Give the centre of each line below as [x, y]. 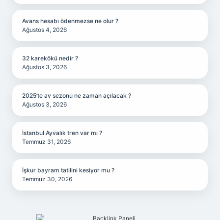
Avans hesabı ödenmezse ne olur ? [70, 21]
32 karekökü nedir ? [50, 58]
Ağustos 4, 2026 [44, 30]
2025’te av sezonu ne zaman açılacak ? [77, 96]
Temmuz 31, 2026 [46, 142]
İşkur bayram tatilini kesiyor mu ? [68, 170]
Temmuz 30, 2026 [47, 179]
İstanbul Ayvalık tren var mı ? [62, 133]
